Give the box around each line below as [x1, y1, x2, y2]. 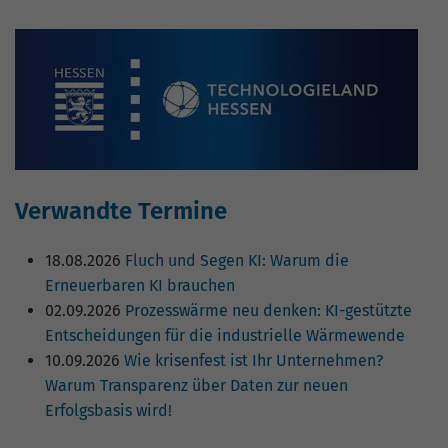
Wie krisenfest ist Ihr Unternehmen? [120, 351, 383, 371]
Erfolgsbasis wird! [45, 401, 172, 421]
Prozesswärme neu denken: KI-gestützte [121, 301, 412, 321]
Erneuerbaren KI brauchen [45, 276, 235, 296]
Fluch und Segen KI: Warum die [121, 251, 349, 271]
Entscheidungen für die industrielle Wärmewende [45, 326, 405, 346]
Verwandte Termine [15, 197, 227, 226]
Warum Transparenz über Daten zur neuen [45, 376, 348, 396]
